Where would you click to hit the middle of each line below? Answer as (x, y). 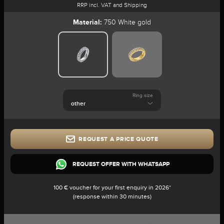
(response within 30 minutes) (112, 196)
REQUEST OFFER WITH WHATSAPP (121, 164)
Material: (87, 22)
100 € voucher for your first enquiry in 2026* (112, 187)
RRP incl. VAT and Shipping (112, 5)
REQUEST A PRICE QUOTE (118, 139)
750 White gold (126, 22)
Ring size (142, 95)
